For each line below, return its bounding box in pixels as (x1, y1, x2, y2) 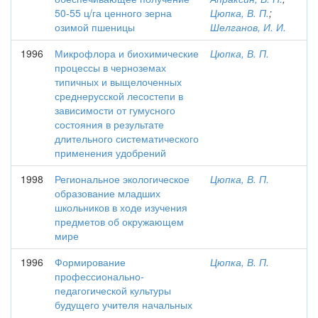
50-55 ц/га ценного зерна (55, 6, 172, 20)
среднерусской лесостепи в (55, 89, 183, 103)
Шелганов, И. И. (210, 20, 286, 34)
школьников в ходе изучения (55, 200, 187, 214)
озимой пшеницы (55, 20, 135, 34)
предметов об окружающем (55, 214, 184, 229)
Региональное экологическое (55, 172, 190, 186)
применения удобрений (55, 146, 166, 160)
